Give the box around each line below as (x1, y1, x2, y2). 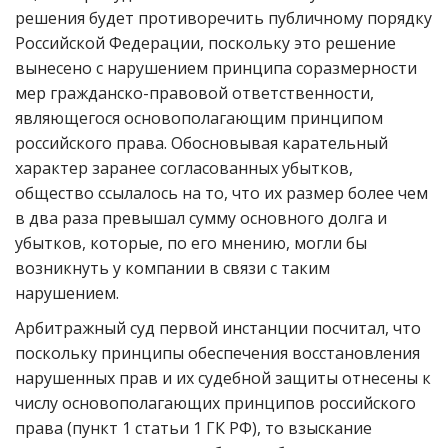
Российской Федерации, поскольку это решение (15, 32, 396, 54)
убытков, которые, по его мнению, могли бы (15, 232, 367, 254)
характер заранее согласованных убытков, (15, 157, 353, 179)
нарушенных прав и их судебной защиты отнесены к (15, 367, 431, 389)
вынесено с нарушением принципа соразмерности (15, 57, 417, 79)
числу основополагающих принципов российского (15, 392, 416, 414)
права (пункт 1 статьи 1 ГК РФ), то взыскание (15, 417, 372, 439)
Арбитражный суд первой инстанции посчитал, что (15, 317, 421, 339)
